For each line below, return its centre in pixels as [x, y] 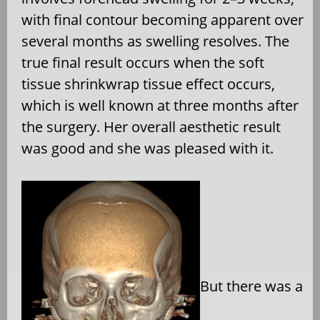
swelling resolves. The [217, 41]
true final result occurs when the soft [143, 63]
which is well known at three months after [160, 106]
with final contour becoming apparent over [162, 20]
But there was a [251, 286]
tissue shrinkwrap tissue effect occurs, [148, 84]
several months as [84, 41]
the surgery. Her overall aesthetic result [151, 127]
